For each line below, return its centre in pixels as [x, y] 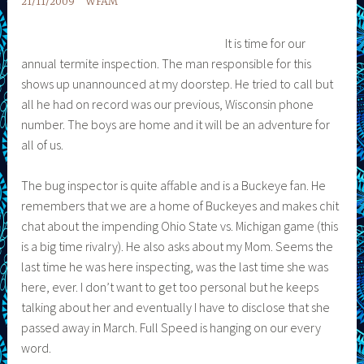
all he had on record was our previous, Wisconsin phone [168, 104]
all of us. [43, 144]
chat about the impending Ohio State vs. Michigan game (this [180, 226]
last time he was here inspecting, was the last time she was [175, 267]
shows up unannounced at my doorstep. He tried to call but [178, 83]
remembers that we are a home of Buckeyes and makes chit [180, 206]
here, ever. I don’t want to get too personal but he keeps [170, 287]
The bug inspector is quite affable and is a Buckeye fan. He [174, 186]
